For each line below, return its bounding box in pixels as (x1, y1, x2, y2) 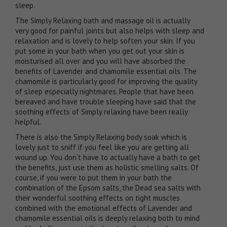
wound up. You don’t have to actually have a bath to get (15, 152, 200, 162)
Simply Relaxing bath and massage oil (30, 15, 154, 25)
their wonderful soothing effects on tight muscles (15, 193, 180, 203)
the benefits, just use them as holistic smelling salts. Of (15, 162, 199, 172)
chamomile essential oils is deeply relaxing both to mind (15, 213, 200, 223)
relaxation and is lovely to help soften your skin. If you (15, 35, 195, 46)
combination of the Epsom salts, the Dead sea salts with (15, 182, 201, 193)
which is (159, 132, 187, 142)
